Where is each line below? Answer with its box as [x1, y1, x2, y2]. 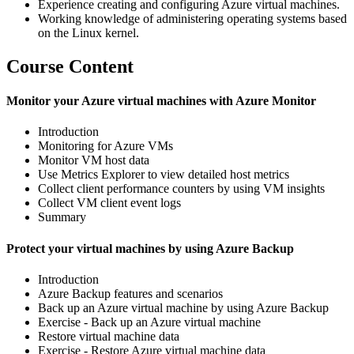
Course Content [6, 55, 134, 77]
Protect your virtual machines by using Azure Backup [6, 241, 294, 255]
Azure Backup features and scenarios [38, 286, 223, 300]
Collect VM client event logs [38, 196, 181, 210]
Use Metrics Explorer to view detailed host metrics [38, 168, 289, 182]
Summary [38, 210, 86, 224]
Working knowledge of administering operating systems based [38, 11, 347, 25]
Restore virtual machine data [38, 329, 179, 343]
